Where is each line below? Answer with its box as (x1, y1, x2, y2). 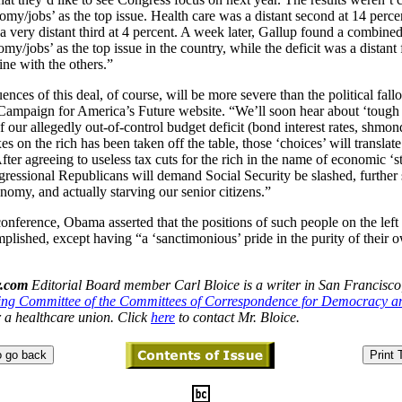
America (77, 103, 126, 118)
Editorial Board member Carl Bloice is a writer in (31, 277, 315, 293)
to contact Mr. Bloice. (179, 310, 300, 325)
